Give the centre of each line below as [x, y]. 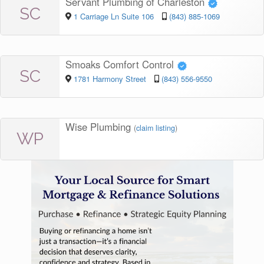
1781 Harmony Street [111, 78]
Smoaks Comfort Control [121, 64]
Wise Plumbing [100, 126]
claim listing [156, 128]
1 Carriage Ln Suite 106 [113, 16]
